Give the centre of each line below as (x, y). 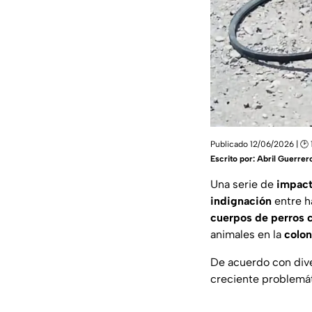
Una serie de (243, 185)
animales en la (247, 235)
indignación (241, 201)
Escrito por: (234, 159)
